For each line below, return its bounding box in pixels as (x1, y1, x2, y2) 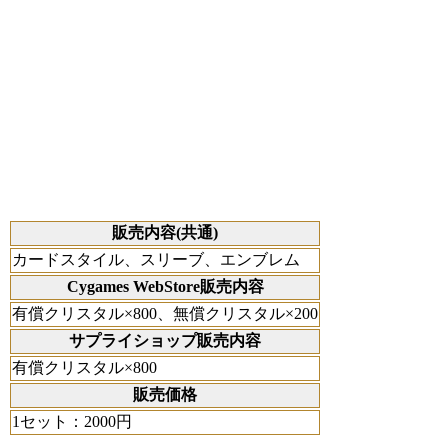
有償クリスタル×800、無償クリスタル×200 (12, 305, 318, 323)
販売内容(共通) (112, 224, 218, 242)
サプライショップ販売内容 (69, 332, 261, 350)
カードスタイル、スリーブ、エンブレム (12, 251, 300, 269)
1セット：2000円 (12, 413, 132, 431)
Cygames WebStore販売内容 (66, 278, 264, 296)
